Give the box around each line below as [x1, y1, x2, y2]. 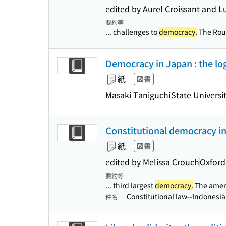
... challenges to [105, 27, 159, 37]
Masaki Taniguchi [105, 88, 171, 101]
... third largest [105, 180, 155, 190]
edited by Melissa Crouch [105, 155, 199, 168]
